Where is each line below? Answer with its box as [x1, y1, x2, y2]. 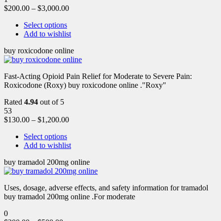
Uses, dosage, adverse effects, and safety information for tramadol [4, 183, 208, 192]
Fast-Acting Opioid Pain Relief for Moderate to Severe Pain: [4, 72, 192, 80]
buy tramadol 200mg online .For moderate [4, 192, 135, 201]
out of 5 [38, 97, 64, 106]
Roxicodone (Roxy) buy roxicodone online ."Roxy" [4, 80, 166, 89]
